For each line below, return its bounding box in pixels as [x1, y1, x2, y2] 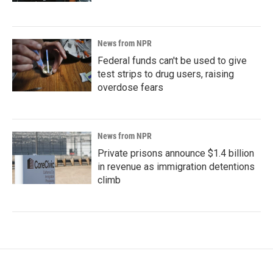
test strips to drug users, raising [97, 68, 234, 80]
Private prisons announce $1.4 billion [97, 147, 254, 159]
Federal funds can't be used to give [97, 55, 247, 66]
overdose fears [97, 82, 163, 93]
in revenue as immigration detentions [97, 161, 255, 172]
